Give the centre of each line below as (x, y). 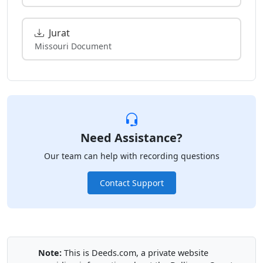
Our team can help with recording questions (131, 156)
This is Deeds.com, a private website (135, 252)
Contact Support (131, 183)
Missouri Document (73, 46)
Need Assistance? (131, 137)
